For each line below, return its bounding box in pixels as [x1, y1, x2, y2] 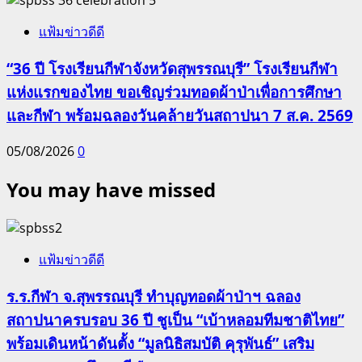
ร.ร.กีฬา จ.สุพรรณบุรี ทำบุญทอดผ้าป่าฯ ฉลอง [6, 285, 301, 306]
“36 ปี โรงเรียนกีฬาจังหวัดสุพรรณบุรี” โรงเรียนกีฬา [6, 57, 338, 78]
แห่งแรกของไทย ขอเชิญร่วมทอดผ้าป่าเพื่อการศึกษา [6, 81, 342, 102]
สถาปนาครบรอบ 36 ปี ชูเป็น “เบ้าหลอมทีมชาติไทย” [6, 309, 344, 330]
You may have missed [6, 176, 216, 204]
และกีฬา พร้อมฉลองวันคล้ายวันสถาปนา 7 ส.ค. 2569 [6, 104, 353, 125]
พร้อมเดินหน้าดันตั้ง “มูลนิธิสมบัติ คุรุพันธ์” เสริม [6, 332, 314, 353]
